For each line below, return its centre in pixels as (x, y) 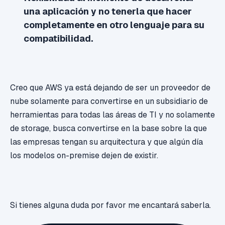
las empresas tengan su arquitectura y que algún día (106, 142)
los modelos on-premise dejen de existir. (84, 156)
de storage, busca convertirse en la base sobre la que (108, 129)
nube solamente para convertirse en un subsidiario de (109, 101)
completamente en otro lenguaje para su (114, 25)
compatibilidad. (59, 38)
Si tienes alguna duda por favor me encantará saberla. (110, 205)
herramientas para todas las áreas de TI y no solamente (113, 115)
